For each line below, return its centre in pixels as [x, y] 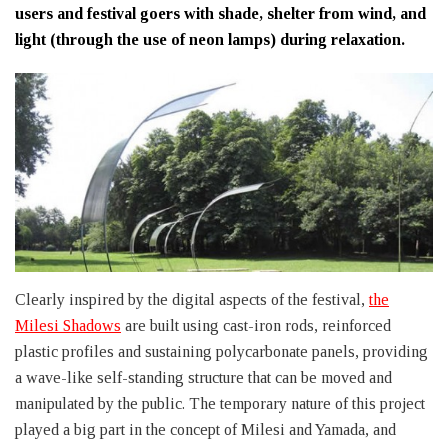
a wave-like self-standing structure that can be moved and [203, 378]
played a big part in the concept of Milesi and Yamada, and [205, 430]
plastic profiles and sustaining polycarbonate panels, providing [221, 352]
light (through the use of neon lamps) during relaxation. [210, 39]
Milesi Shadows [68, 326]
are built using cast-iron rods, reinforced [256, 326]
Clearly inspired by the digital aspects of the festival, [192, 300]
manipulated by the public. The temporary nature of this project [220, 404]
